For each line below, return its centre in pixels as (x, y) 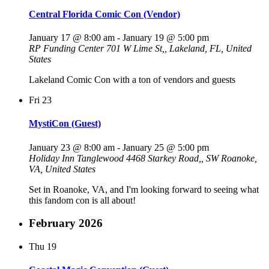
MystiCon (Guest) (65, 124)
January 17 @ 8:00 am (72, 38)
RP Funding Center (68, 49)
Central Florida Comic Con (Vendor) (104, 14)
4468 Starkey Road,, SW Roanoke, (192, 158)
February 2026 (66, 223)
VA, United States (62, 169)
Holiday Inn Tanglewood (77, 158)
